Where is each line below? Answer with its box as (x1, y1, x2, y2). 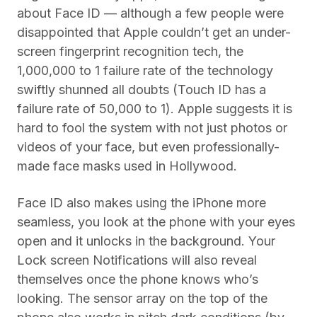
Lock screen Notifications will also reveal (17, 253, 257, 268)
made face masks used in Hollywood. (17, 158, 237, 174)
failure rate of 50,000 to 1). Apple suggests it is (17, 101, 292, 117)
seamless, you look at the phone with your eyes (17, 214, 295, 230)
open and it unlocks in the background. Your (17, 234, 275, 249)
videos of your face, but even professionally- (17, 139, 279, 155)
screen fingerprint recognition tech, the (17, 44, 243, 59)
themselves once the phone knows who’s (17, 272, 258, 287)
